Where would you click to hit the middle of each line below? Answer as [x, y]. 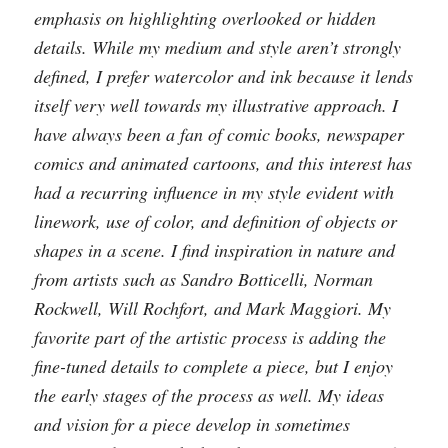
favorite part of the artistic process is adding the [209, 337]
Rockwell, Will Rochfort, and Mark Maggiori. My [212, 308]
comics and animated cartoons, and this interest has [222, 163]
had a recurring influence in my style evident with [213, 192]
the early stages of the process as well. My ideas [208, 395]
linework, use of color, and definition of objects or [215, 221]
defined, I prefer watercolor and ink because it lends [223, 76]
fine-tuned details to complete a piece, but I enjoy [213, 366]
